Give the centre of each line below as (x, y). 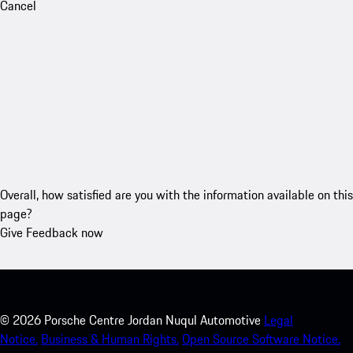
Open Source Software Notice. (261, 338)
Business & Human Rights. (110, 338)
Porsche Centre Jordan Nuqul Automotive (152, 320)
